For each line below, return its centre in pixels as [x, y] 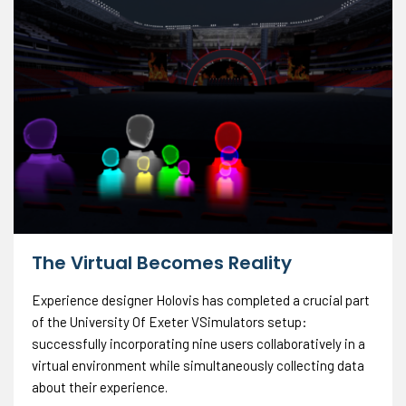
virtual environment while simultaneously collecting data [198, 365]
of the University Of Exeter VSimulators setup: [169, 321]
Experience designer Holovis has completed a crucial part [201, 300]
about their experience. [100, 387]
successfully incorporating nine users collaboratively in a [198, 343]
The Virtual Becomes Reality [162, 262]
